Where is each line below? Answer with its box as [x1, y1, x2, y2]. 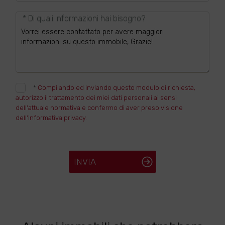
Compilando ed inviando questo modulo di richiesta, [38, 84, 196, 91]
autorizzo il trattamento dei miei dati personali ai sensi [16, 94, 177, 101]
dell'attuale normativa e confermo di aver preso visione [16, 104, 183, 111]
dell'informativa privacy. [16, 114, 87, 122]
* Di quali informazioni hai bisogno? [22, 14, 145, 24]
